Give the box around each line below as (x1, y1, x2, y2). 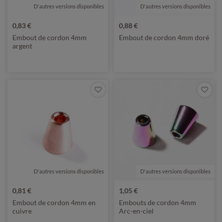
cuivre (12, 207, 32, 215)
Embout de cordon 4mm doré (119, 33, 209, 42)
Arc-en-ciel (119, 207, 154, 215)
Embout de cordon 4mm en (12, 198, 96, 207)
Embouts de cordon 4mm (119, 198, 196, 207)
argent (12, 42, 32, 50)
